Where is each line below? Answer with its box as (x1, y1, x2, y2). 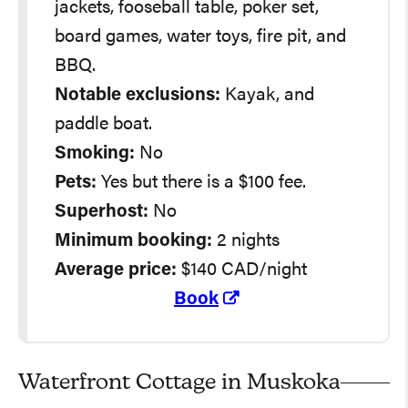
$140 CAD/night (177, 260, 307, 280)
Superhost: (55, 202, 148, 221)
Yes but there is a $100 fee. (101, 173, 306, 192)
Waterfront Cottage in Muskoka (18, 372, 341, 394)
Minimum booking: (55, 231, 212, 250)
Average (55, 260, 124, 280)
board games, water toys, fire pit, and (55, 27, 346, 46)
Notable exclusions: (55, 86, 220, 105)
